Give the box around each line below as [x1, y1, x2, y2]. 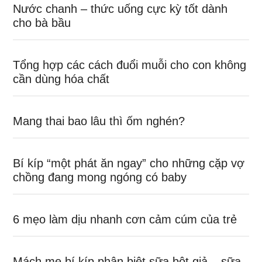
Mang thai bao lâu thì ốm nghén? [13, 115, 185, 127]
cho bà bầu [13, 16, 71, 29]
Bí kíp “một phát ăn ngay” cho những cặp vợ [13, 157, 245, 170]
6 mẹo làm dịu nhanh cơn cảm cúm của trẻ [13, 213, 237, 226]
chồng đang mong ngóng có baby [13, 171, 187, 184]
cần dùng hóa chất [13, 73, 110, 85]
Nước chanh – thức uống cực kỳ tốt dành [13, 2, 228, 15]
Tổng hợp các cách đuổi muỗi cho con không [13, 58, 247, 71]
